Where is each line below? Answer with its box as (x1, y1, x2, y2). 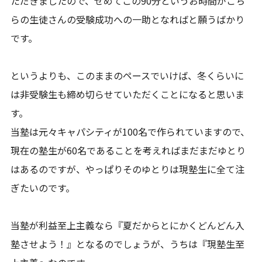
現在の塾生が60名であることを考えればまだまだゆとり (11, 143, 246, 157)
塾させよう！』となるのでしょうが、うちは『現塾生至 (11, 237, 245, 251)
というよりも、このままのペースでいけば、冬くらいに (11, 68, 244, 82)
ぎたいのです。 (11, 181, 75, 195)
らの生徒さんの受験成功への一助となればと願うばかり (11, 12, 245, 26)
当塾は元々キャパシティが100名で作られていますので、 (11, 125, 250, 139)
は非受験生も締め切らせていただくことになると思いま (11, 87, 245, 101)
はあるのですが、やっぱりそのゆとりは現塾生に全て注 (11, 162, 245, 176)
